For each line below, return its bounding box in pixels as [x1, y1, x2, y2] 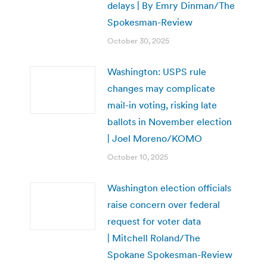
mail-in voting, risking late [107, 98, 217, 111]
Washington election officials [107, 181, 231, 194]
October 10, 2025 [107, 151, 168, 162]
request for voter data [107, 215, 201, 227]
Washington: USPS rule [107, 65, 206, 77]
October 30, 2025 [107, 35, 169, 46]
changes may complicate [107, 82, 215, 94]
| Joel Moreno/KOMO [107, 132, 202, 144]
